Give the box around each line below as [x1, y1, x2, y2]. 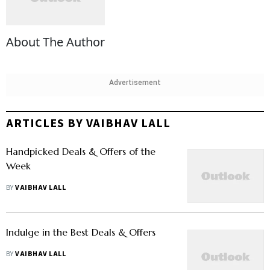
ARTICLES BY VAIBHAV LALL [6, 115, 171, 133]
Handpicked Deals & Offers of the [6, 145, 155, 158]
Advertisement [109, 78, 161, 87]
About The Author [6, 34, 105, 51]
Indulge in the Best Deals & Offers [6, 226, 155, 239]
